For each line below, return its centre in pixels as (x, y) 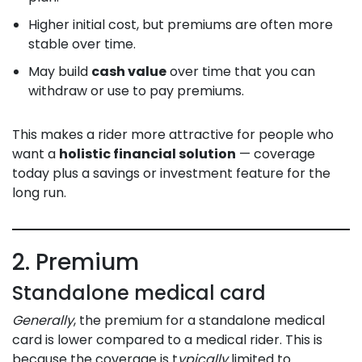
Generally (43, 320)
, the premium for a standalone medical (199, 320)
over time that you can (241, 71)
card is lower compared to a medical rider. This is (167, 339)
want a (36, 154)
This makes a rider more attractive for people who (173, 134)
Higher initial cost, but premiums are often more (181, 24)
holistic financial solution (147, 154)
